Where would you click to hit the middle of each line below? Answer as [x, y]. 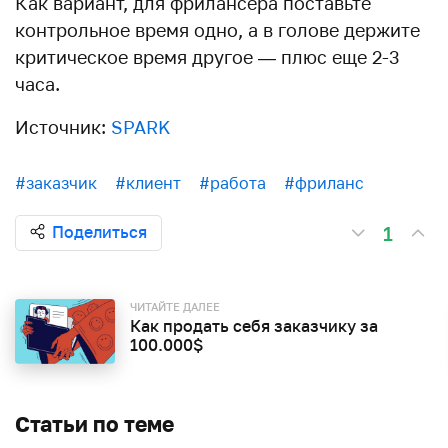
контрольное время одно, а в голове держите [217, 29]
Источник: [63, 126]
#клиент [148, 182]
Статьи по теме [94, 423]
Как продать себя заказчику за [254, 325]
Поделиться [99, 231]
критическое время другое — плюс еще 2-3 [207, 56]
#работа [232, 182]
